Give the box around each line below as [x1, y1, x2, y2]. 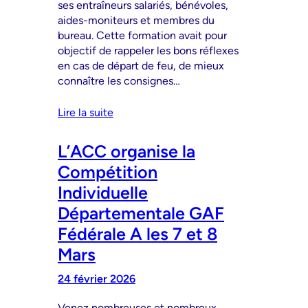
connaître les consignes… [58, 74, 180, 87]
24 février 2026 [58, 272, 135, 285]
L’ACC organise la [58, 140, 195, 162]
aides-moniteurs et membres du [58, 13, 214, 27]
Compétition [58, 161, 157, 182]
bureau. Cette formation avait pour [58, 28, 227, 42]
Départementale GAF [58, 202, 224, 223]
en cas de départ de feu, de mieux [58, 58, 224, 72]
